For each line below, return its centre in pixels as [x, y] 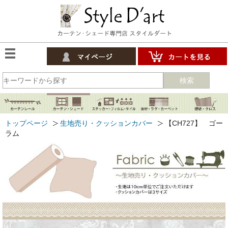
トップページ [26, 123]
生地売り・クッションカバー [106, 123]
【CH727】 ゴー [194, 123]
